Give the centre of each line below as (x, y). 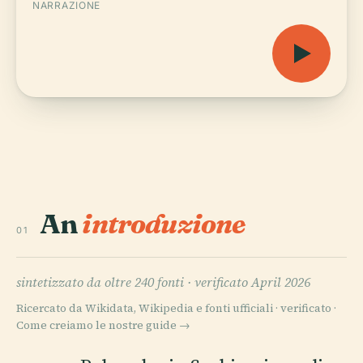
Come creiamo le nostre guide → (103, 325)
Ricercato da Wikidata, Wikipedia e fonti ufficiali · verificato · (176, 308)
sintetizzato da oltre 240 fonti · (105, 282)
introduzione (164, 223)
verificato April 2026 (252, 282)
